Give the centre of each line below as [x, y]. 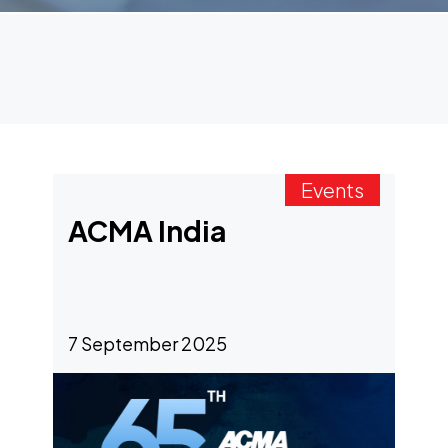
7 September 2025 [147, 343]
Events [333, 189]
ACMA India [146, 230]
